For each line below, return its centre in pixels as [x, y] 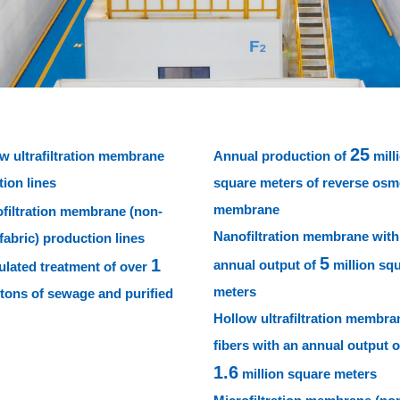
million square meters [307, 374]
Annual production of [281, 156]
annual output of [266, 265]
